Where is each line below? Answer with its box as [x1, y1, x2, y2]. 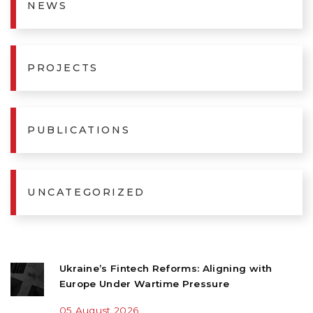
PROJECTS [27, 61, 99, 75]
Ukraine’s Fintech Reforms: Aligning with [59, 263, 272, 275]
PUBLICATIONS [27, 124, 131, 137]
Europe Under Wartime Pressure [59, 278, 230, 290]
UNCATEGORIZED [27, 186, 145, 199]
